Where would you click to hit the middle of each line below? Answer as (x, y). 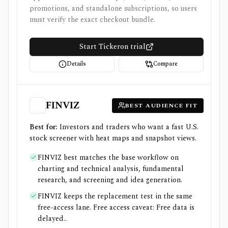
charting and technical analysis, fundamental (111, 169)
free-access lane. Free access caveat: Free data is (116, 207)
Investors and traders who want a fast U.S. (129, 127)
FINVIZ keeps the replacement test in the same (115, 196)
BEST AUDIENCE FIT (161, 105)
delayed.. (52, 219)
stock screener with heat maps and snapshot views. (113, 138)
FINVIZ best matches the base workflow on (108, 158)
